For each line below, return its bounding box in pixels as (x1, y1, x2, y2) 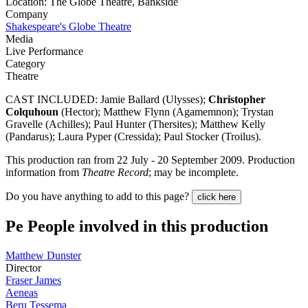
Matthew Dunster (5, 250, 81, 262)
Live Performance (5, 45, 83, 57)
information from (5, 166, 82, 178)
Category (5, 57, 45, 69)
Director (5, 262, 41, 274)
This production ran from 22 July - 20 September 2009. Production (5, 153, 295, 166)
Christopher (208, 93, 265, 105)
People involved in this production (27, 217, 268, 236)
